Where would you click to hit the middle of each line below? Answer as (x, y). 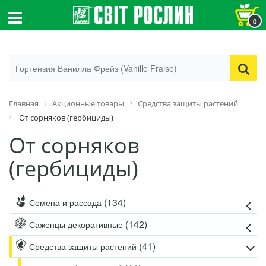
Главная (24, 103)
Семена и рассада (65, 202)
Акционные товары (88, 103)
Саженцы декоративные (76, 224)
